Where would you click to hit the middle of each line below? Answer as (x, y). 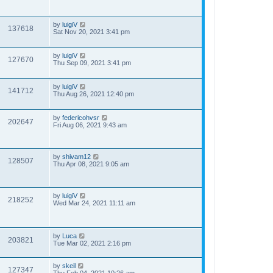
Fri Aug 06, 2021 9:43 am (90, 125)
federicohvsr (81, 118)
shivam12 (76, 157)
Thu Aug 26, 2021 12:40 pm (94, 94)
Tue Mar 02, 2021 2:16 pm (92, 243)
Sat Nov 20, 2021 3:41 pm (91, 32)
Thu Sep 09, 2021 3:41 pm (92, 63)
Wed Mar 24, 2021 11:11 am (94, 203)
